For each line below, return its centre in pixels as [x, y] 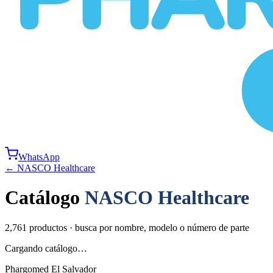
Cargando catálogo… [46, 248]
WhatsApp [39, 157]
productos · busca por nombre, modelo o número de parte [138, 227]
